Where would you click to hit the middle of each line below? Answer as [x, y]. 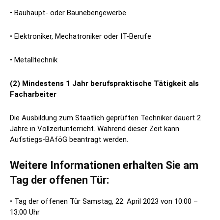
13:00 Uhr [25, 212]
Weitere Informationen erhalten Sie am [104, 165]
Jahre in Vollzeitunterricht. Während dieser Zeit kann [95, 129]
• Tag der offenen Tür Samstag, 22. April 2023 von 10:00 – [104, 202]
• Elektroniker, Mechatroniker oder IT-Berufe [81, 37]
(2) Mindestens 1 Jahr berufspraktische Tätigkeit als [104, 84]
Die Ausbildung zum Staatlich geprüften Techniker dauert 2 [105, 118]
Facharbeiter [33, 95]
